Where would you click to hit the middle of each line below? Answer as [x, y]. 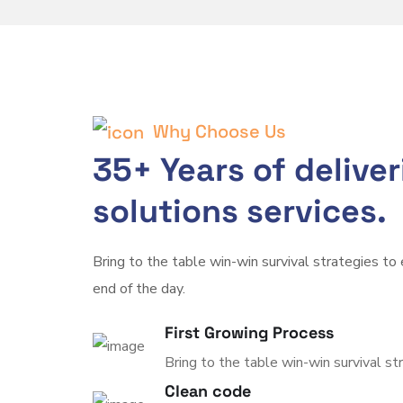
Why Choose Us [218, 132]
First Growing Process [250, 332]
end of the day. [139, 288]
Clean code [208, 390]
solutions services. [240, 211]
